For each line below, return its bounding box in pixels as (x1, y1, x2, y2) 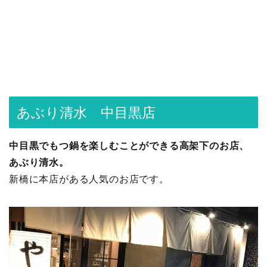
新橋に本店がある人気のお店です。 (9, 174, 169, 185)
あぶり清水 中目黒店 (17, 105, 156, 121)
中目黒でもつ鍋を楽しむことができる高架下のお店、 (9, 141, 250, 151)
